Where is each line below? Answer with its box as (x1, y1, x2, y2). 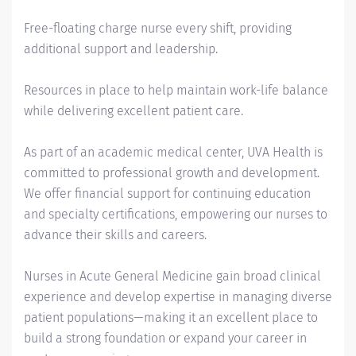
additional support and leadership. (24, 41, 218, 56)
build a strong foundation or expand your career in (24, 331, 307, 346)
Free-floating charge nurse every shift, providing (24, 21, 292, 36)
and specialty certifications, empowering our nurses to (24, 207, 327, 222)
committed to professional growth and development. (24, 165, 319, 180)
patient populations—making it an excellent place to (24, 310, 318, 325)
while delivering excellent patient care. (24, 103, 243, 118)
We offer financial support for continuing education (24, 186, 311, 201)
